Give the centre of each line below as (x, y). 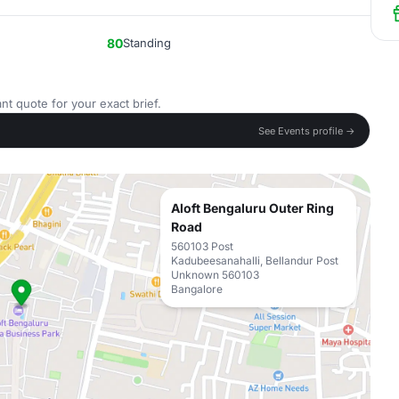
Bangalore (197, 289)
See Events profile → (307, 130)
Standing (147, 43)
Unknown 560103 (215, 275)
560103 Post (202, 246)
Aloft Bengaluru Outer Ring (252, 208)
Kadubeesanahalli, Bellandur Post (255, 261)
